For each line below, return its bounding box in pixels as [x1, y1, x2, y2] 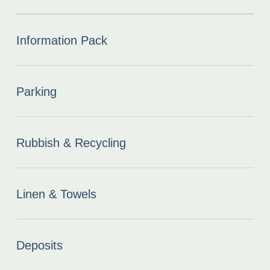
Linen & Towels [16, 187, 96, 201]
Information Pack [16, 33, 107, 47]
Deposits [16, 238, 63, 252]
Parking [16, 84, 57, 98]
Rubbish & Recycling [16, 136, 126, 149]
